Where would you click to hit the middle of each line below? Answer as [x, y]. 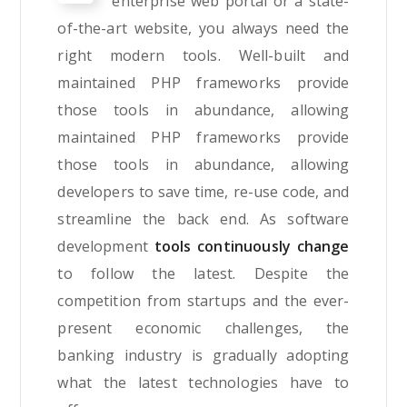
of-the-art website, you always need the [203, 28]
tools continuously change [252, 246]
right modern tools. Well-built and [203, 55]
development [106, 246]
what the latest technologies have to [203, 382]
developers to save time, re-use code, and [203, 191]
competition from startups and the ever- [203, 300]
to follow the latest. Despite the [203, 273]
